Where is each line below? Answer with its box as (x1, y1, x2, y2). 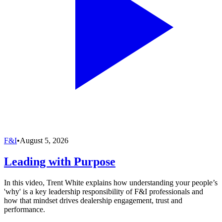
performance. (4, 205, 45, 214)
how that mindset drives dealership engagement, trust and (4, 196, 182, 205)
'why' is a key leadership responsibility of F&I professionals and (4, 187, 203, 196)
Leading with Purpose (4, 155, 115, 168)
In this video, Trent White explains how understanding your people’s (4, 178, 218, 187)
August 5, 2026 (20, 136, 68, 145)
